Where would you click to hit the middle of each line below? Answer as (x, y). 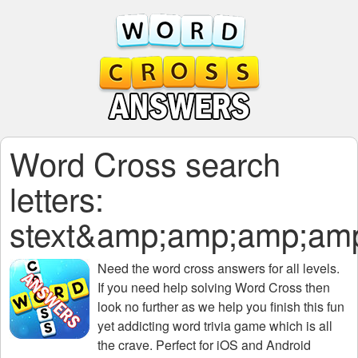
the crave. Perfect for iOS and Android (204, 345)
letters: (57, 198)
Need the (125, 268)
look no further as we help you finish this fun (221, 306)
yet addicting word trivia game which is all (215, 326)
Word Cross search (145, 163)
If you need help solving (166, 287)
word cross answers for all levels (245, 268)
